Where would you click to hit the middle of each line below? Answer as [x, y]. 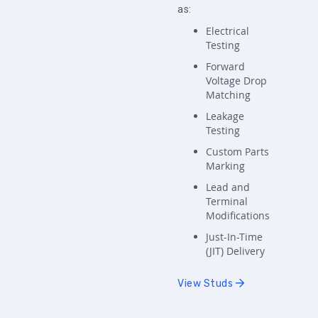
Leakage [225, 116]
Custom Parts [237, 152]
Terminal [227, 201]
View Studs [207, 284]
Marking [225, 166]
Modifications [238, 215]
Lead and [228, 187]
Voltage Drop [236, 81]
